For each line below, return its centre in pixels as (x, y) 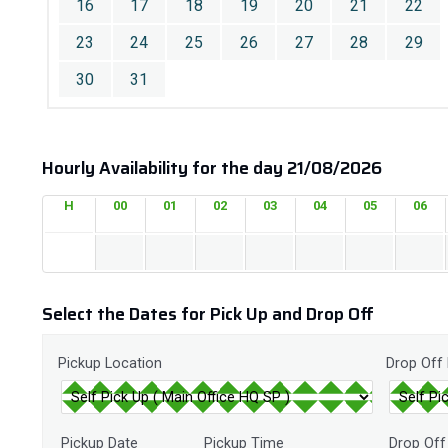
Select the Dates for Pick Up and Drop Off (208, 314)
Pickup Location (110, 363)
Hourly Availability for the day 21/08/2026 (212, 168)
